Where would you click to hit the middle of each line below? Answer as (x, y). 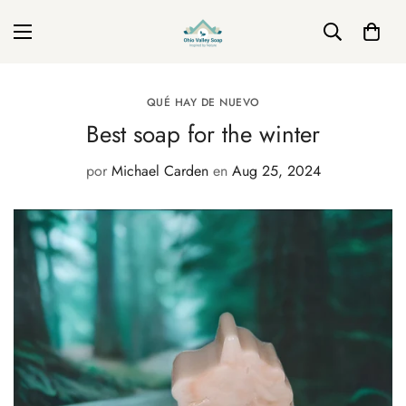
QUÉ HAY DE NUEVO (203, 102)
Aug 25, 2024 (276, 171)
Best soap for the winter (203, 134)
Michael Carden (159, 171)
